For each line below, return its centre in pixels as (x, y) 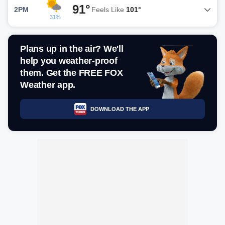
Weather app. (48, 85)
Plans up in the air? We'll (72, 49)
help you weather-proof (69, 61)
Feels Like (109, 9)
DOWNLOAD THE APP (120, 109)
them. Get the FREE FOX (72, 73)
